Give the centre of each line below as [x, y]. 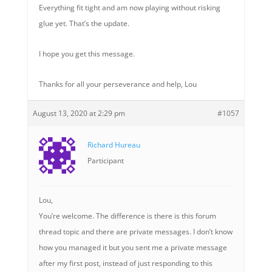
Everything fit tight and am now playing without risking [129, 8]
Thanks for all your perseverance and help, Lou [117, 84]
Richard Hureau [114, 145]
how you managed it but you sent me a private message [133, 247]
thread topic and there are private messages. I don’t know [135, 232]
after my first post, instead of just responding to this [125, 263]
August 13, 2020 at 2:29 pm [79, 113]
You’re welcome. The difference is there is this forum [127, 216]
